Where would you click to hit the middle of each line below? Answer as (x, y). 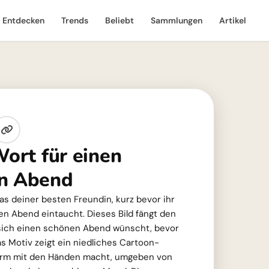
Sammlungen (177, 20)
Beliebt (119, 20)
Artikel (233, 20)
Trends (75, 20)
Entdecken (23, 20)
